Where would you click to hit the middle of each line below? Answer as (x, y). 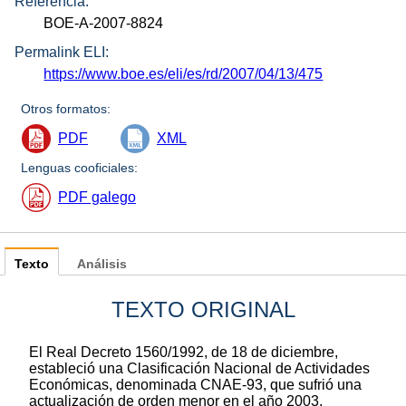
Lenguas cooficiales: (80, 168)
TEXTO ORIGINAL (203, 310)
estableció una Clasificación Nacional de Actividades (199, 369)
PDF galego (97, 198)
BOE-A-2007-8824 (104, 23)
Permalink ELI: (62, 53)
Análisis (102, 265)
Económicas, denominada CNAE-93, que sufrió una (195, 385)
